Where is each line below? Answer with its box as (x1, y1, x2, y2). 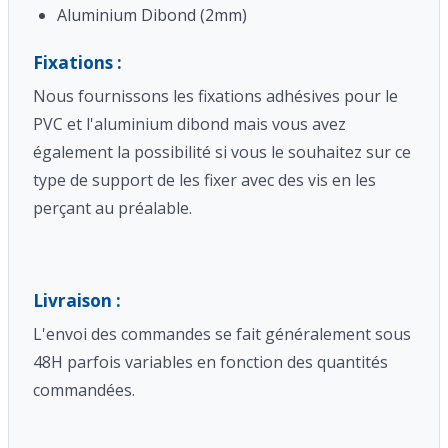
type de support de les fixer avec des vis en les (33, 169, 376, 192)
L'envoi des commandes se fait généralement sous (33, 322, 411, 345)
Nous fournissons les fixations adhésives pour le (33, 85, 398, 108)
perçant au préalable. (33, 197, 192, 220)
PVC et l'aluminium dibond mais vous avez (33, 113, 346, 136)
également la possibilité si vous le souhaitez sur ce (33, 141, 411, 164)
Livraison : (33, 289, 121, 313)
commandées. (33, 378, 135, 401)
